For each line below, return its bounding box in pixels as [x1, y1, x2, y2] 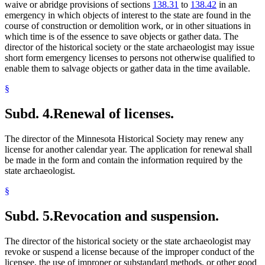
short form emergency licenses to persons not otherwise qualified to [5, 53, 255, 63]
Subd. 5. [5, 208, 53, 224]
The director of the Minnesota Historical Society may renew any [5, 133, 244, 144]
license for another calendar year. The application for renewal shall [5, 144, 252, 154]
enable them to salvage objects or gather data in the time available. [5, 63, 250, 74]
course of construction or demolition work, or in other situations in [5, 21, 251, 31]
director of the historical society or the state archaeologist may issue [5, 42, 254, 53]
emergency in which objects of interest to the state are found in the [5, 10, 251, 21]
